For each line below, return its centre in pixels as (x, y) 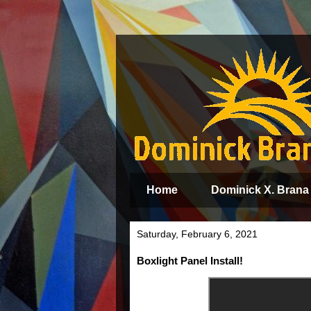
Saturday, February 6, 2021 (197, 234)
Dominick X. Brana (260, 190)
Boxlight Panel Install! (190, 261)
